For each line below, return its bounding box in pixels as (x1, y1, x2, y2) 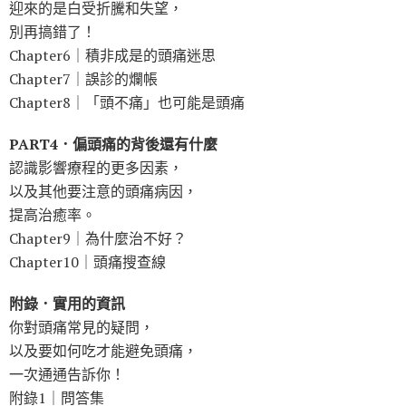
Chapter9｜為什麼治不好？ (9, 227, 187, 248)
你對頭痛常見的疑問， (9, 316, 154, 337)
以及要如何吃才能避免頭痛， (9, 340, 198, 361)
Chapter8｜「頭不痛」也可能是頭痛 (9, 92, 245, 112)
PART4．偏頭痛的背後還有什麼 (9, 133, 217, 154)
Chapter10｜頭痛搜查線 (9, 251, 166, 272)
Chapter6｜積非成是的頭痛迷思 (9, 44, 216, 65)
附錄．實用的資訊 (9, 293, 125, 314)
